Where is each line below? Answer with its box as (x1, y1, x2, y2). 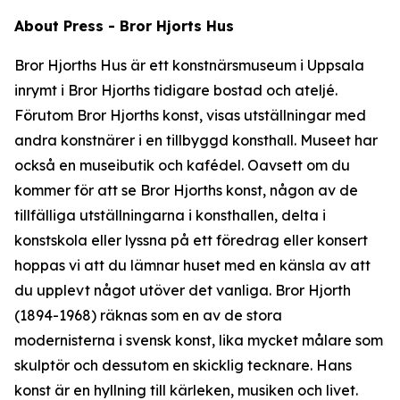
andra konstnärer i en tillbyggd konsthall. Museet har (14, 131, 378, 149)
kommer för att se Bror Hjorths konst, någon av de (14, 181, 358, 199)
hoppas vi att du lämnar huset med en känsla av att (14, 256, 371, 274)
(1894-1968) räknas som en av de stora (14, 306, 282, 324)
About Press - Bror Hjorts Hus (14, 17, 234, 35)
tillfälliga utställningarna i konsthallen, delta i (14, 206, 326, 224)
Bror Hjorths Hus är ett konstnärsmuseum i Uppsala (14, 56, 364, 74)
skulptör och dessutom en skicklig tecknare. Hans (14, 356, 352, 374)
